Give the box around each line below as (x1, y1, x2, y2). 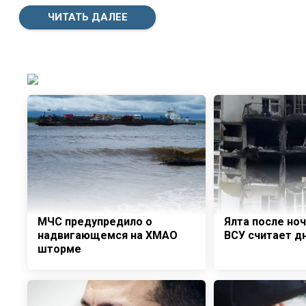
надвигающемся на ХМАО (38, 229, 178, 242)
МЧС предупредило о (38, 215, 152, 229)
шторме (38, 242, 81, 256)
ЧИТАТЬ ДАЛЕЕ (47, 11, 128, 24)
